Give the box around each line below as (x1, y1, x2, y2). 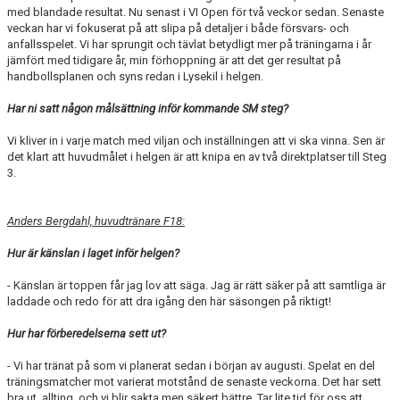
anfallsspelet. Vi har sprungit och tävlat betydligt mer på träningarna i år (7, 37, 371, 51)
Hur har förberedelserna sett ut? (7, 327, 166, 340)
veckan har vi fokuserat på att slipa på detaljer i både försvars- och (7, 21, 349, 35)
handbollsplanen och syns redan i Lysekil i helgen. (7, 70, 263, 83)
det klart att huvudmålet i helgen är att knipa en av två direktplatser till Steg (7, 150, 387, 163)
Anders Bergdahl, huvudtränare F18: (7, 214, 185, 228)
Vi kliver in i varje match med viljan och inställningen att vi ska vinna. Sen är (7, 134, 385, 147)
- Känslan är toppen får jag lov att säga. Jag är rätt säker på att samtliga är (7, 279, 386, 292)
